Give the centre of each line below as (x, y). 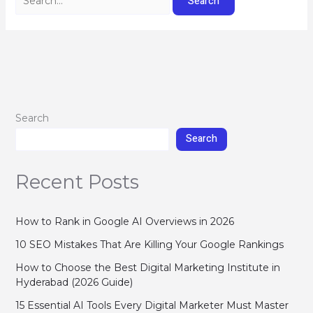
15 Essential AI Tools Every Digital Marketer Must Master (152, 305)
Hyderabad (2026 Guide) (74, 282)
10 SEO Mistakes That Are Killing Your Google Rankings (149, 244)
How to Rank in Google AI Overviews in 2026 (124, 221)
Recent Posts (77, 182)
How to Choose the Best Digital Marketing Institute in (147, 267)
